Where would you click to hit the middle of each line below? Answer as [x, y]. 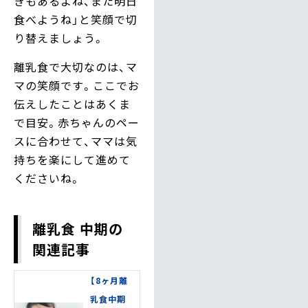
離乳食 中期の [78, 228]
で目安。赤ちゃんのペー [77, 122]
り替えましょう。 [59, 38]
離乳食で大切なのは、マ [76, 66]
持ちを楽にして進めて [72, 159]
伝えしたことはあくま [72, 103]
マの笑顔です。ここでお [77, 85]
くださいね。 [47, 178]
